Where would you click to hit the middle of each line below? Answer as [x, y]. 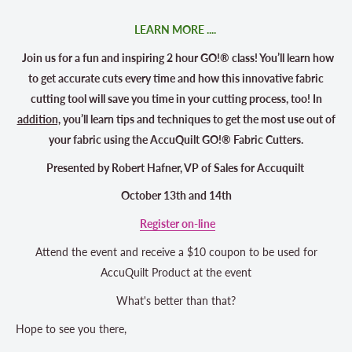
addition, [38, 119]
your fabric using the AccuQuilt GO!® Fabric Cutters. [176, 139]
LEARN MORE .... [176, 29]
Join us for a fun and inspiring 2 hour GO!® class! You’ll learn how [178, 57]
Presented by [79, 167]
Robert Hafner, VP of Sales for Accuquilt [209, 167]
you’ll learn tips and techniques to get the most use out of [198, 119]
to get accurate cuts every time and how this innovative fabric [176, 78]
